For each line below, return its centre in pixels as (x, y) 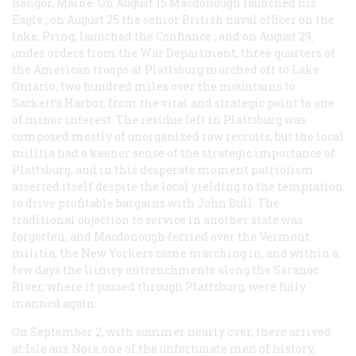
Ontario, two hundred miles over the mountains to (154, 86)
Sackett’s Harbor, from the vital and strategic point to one (173, 103)
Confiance (184, 36)
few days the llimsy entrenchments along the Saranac (165, 269)
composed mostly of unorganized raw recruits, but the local (178, 136)
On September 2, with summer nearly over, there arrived (172, 331)
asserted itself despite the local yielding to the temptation (178, 186)
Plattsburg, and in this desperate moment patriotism (163, 169)
